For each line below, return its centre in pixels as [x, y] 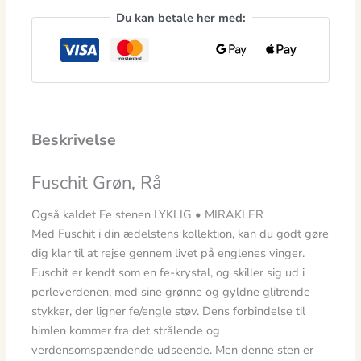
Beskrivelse [74, 139]
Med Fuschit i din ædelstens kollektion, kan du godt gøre [180, 234]
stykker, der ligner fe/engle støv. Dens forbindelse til [169, 311]
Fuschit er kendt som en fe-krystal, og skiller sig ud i [168, 273]
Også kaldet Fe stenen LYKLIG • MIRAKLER [148, 215]
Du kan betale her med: [180, 17]
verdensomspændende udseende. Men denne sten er [173, 350]
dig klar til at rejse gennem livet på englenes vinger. [168, 253]
